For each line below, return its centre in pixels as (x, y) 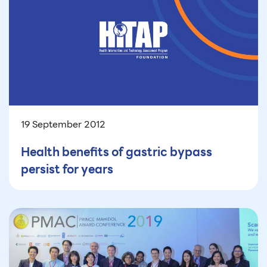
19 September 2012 (63, 125)
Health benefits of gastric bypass (117, 152)
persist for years (67, 170)
